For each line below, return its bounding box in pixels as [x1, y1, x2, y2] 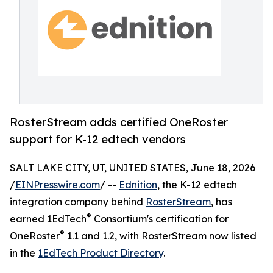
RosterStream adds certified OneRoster [10, 115, 228, 129]
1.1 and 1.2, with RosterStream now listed [65, 230, 257, 243]
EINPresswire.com [15, 179, 100, 191]
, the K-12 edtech [157, 179, 237, 191]
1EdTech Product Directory [38, 247, 163, 260]
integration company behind [10, 196, 146, 208]
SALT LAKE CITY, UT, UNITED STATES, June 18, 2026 [10, 161, 255, 174]
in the [10, 247, 38, 260]
